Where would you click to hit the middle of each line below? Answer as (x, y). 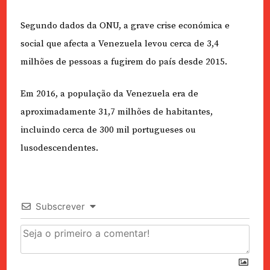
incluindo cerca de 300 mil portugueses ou (108, 130)
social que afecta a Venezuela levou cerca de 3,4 (119, 44)
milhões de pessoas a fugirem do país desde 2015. (124, 62)
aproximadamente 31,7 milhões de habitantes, (116, 111)
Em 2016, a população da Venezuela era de (109, 93)
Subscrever (60, 206)
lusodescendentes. (59, 148)
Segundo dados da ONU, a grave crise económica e (125, 26)
